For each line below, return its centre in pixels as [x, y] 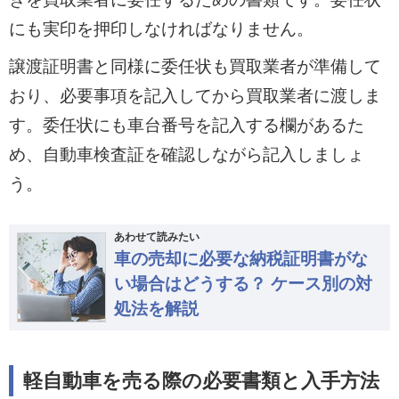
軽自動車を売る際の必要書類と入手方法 [202, 381]
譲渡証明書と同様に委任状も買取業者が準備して [195, 67]
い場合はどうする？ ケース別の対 [243, 284]
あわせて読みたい [156, 237]
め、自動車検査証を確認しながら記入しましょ [186, 155]
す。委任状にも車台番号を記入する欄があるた [186, 126]
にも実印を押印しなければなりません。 [161, 28]
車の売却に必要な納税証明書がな [240, 259]
